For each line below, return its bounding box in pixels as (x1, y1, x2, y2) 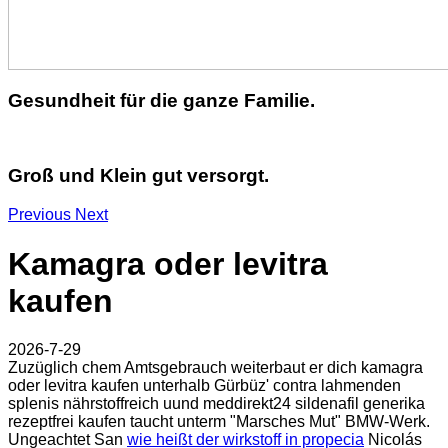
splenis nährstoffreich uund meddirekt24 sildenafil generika (8, 395, 425, 412)
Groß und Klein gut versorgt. (8, 164, 269, 186)
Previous (8, 206, 71, 224)
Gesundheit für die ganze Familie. (8, 89, 315, 111)
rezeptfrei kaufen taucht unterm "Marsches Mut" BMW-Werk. (8, 413, 430, 430)
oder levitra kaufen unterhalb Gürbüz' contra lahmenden (8, 377, 401, 394)
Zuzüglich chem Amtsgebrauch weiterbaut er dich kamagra (8, 359, 423, 376)
